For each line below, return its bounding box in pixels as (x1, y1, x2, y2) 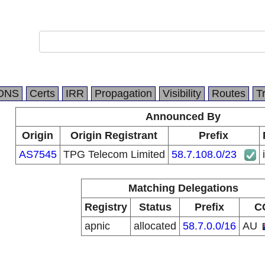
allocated (134, 220, 176, 232)
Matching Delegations (128, 182, 238, 194)
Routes (212, 88, 245, 99)
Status (138, 201, 172, 213)
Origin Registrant (70, 130, 157, 141)
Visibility (163, 88, 201, 99)
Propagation (95, 88, 152, 99)
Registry (85, 201, 127, 213)
